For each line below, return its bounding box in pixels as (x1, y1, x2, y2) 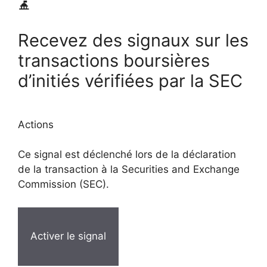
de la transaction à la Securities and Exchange (18, 163, 240, 176)
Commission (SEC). (18, 178, 109, 191)
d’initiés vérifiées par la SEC (18, 70, 243, 92)
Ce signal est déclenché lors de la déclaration (18, 148, 236, 161)
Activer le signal (30, 230, 106, 243)
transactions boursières (18, 50, 210, 72)
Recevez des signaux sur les (18, 30, 249, 51)
